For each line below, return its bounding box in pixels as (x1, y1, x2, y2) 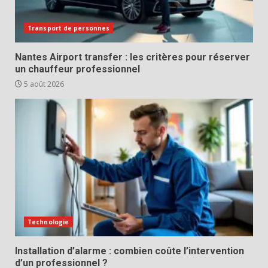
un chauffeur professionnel (15, 63, 140, 75)
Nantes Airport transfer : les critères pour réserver (15, 51, 250, 63)
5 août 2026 (22, 78, 64, 89)
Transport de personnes (28, 23, 110, 32)
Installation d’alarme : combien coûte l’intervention (15, 245, 244, 257)
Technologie (28, 217, 69, 226)
